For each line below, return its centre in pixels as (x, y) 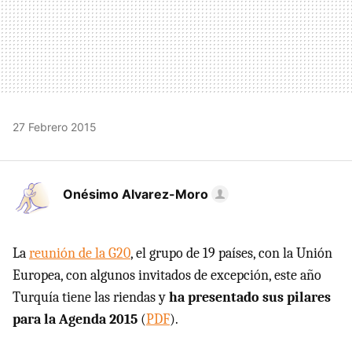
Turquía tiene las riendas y (91, 298)
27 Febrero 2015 (55, 127)
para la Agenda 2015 (75, 320)
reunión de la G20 (80, 254)
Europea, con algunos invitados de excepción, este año (167, 276)
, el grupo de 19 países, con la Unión (231, 254)
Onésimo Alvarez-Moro (136, 194)
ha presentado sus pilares (250, 298)
